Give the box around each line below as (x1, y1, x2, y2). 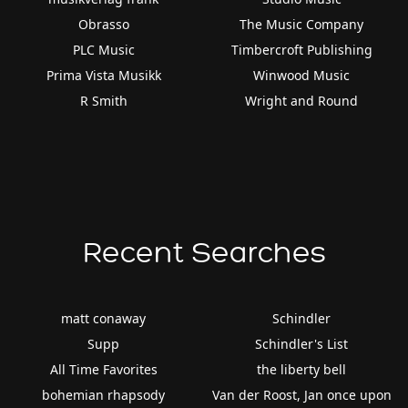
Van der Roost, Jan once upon (211, 385, 392, 403)
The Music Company (240, 15, 364, 33)
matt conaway (61, 309, 147, 327)
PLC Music (72, 40, 135, 58)
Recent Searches (82, 237, 326, 269)
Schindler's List (255, 334, 349, 352)
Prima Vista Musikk (46, 66, 161, 84)
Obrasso (77, 15, 129, 33)
